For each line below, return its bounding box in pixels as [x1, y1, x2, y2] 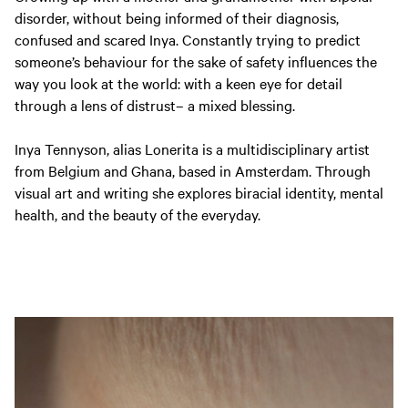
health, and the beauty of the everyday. [15, 203, 260, 224]
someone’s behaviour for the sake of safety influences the [15, 50, 377, 71]
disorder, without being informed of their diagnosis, [15, 6, 339, 27]
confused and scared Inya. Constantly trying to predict [15, 28, 361, 49]
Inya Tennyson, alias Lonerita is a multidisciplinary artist [15, 138, 370, 158]
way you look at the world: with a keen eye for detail [15, 72, 342, 93]
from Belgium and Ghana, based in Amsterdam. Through [15, 159, 371, 180]
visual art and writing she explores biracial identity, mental [15, 181, 383, 202]
